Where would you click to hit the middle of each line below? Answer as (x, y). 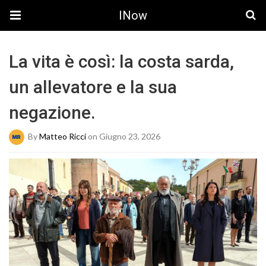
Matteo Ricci (63, 136)
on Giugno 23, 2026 (123, 136)
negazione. (52, 113)
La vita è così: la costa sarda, (121, 61)
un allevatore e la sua (93, 87)
